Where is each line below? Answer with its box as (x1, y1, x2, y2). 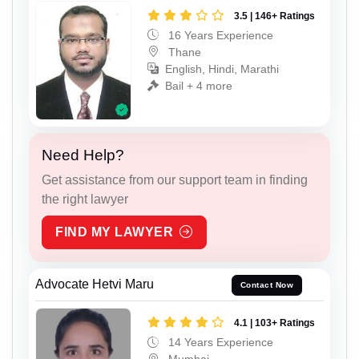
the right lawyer (42, 192, 128, 206)
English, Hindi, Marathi (165, 62, 279, 75)
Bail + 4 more (165, 79, 232, 92)
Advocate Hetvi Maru (35, 276, 154, 291)
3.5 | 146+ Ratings (234, 10, 315, 22)
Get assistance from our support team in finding (42, 173, 308, 187)
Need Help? (42, 147, 124, 163)
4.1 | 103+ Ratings (234, 317, 315, 329)
